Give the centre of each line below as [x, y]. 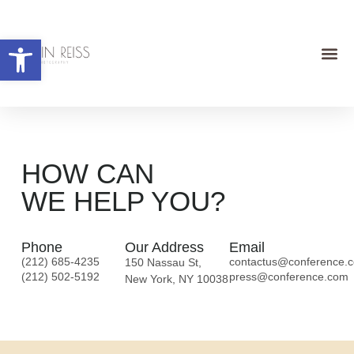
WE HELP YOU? [123, 201]
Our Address [165, 247]
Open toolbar [50, 46]
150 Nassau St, [164, 262]
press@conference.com [288, 276]
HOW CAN [87, 174]
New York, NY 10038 [177, 279]
